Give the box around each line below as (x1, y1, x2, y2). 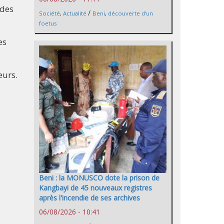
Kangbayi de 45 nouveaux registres (39, 182, 152, 192)
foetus (39, 19, 56, 27)
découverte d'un (108, 9, 153, 17)
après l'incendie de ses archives (39, 192, 140, 202)
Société (39, 9, 60, 17)
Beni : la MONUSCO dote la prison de (39, 172, 159, 182)
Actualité (63, 9, 86, 17)
